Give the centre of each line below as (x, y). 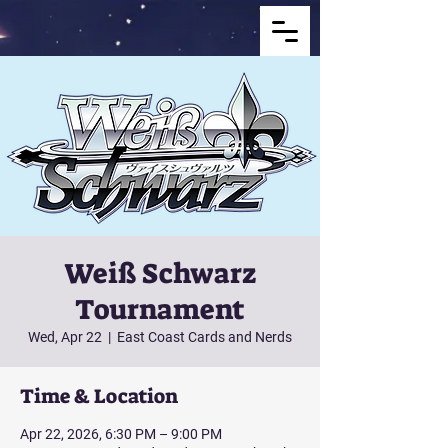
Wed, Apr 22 (65, 337)
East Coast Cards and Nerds (204, 337)
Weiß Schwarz (160, 273)
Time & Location (99, 396)
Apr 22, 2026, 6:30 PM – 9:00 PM (121, 434)
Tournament (160, 309)
